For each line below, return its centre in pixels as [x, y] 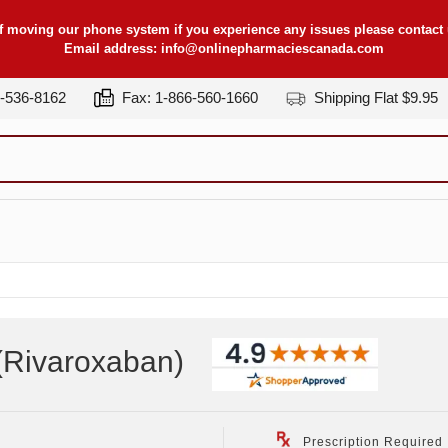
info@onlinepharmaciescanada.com [272, 48]
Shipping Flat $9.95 [374, 97]
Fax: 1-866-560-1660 [188, 97]
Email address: [112, 48]
